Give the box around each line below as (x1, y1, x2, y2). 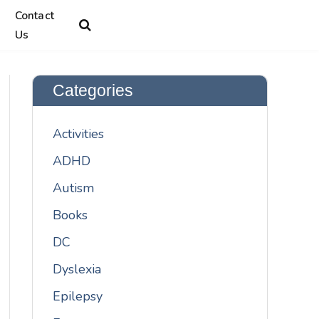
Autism (53, 179, 95, 197)
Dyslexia (53, 261, 102, 278)
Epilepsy (53, 288, 103, 305)
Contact (14, 8, 54, 23)
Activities (53, 125, 105, 142)
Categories (53, 81, 134, 100)
